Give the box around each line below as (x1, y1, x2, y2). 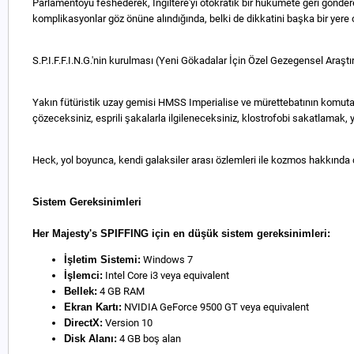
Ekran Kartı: (64, 301, 122, 313)
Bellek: (64, 285, 97, 297)
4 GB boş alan (117, 333, 181, 345)
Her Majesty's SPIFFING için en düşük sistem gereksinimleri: (32, 228, 330, 239)
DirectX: (64, 317, 103, 329)
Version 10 (103, 317, 153, 329)
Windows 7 (141, 254, 193, 265)
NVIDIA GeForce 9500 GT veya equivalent (122, 301, 309, 313)
